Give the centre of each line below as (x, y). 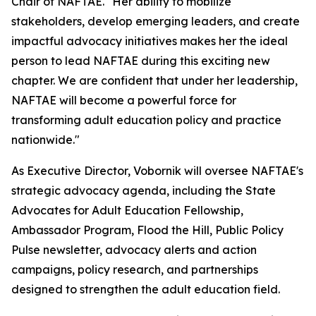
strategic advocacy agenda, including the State (144, 191)
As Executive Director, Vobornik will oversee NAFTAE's (157, 171)
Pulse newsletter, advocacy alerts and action (134, 250)
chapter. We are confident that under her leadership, (154, 81)
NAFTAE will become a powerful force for (124, 101)
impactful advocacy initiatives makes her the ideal (150, 41)
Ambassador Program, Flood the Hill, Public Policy (147, 230)
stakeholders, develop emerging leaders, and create (156, 22)
